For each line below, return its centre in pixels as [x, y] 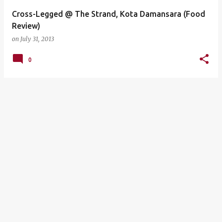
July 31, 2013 [37, 39]
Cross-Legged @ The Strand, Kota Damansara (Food [109, 14]
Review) [26, 26]
